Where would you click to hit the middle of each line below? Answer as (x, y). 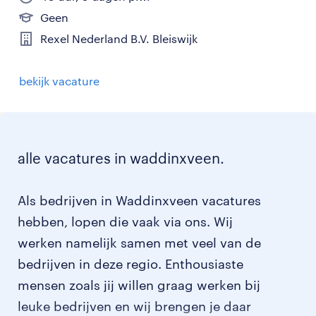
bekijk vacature (59, 80)
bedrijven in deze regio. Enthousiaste (130, 263)
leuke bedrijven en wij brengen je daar (134, 306)
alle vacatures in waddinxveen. (121, 158)
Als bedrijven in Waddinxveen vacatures (139, 200)
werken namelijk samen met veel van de (139, 242)
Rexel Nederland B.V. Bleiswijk (119, 38)
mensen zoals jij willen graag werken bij (139, 285)
